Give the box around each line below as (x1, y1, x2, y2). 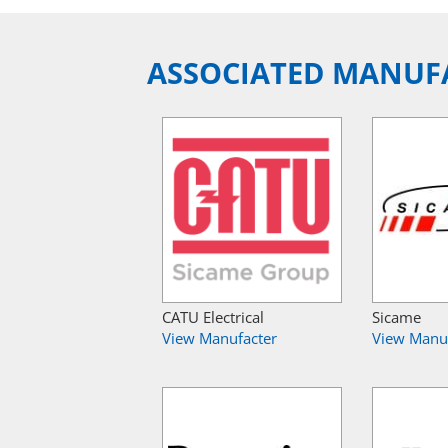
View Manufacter (162, 327, 277, 348)
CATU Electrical (162, 306, 264, 327)
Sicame (372, 306, 421, 327)
